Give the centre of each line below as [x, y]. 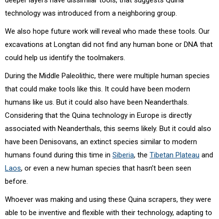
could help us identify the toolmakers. [65, 57]
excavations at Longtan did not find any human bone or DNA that [109, 44]
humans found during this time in [59, 155]
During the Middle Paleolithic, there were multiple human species [107, 76]
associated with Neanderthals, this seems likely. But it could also [108, 128]
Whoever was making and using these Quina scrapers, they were [108, 199]
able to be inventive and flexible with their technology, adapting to [109, 212]
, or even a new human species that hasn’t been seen [106, 168]
